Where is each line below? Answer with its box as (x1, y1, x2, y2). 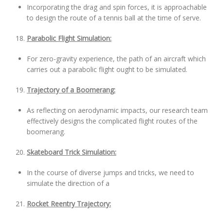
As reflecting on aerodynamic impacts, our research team (27, 106, 208, 115)
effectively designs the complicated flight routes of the (27, 116, 198, 126)
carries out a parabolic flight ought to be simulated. (27, 65, 187, 74)
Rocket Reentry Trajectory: (27, 199, 111, 208)
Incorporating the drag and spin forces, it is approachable (27, 2, 207, 12)
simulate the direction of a (27, 179, 109, 188)
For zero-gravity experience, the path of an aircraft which (27, 54, 206, 63)
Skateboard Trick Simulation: (27, 147, 116, 157)
